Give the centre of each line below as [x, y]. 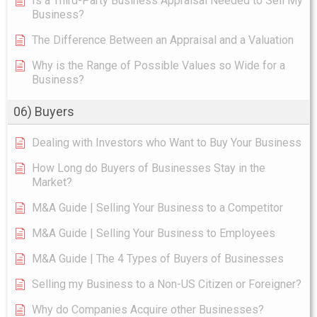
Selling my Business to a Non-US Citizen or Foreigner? [167, 284]
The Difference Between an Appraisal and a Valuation [163, 40]
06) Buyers [44, 111]
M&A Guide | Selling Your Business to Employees [154, 233]
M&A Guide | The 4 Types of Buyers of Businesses [158, 258]
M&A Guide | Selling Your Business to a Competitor [157, 207]
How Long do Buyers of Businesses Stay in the [149, 168]
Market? [52, 182]
